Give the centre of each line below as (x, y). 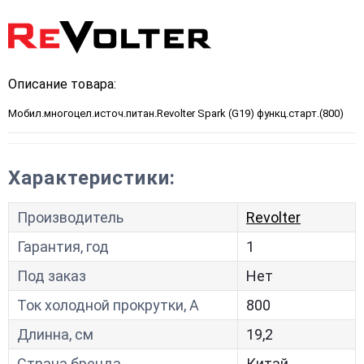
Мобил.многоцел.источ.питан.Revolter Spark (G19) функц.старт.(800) (176, 113)
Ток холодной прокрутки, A (108, 305)
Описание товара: (62, 84)
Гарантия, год (63, 247)
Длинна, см (55, 334)
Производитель (70, 217)
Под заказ (52, 276)
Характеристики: (92, 178)
